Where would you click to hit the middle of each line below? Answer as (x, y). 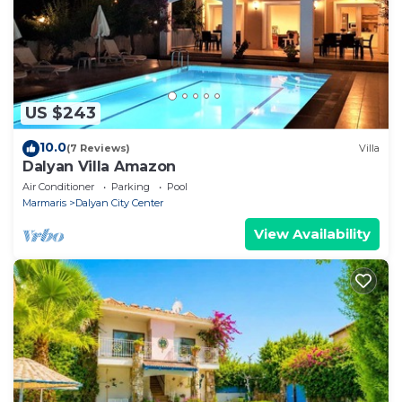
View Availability (312, 233)
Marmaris (44, 202)
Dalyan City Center (119, 202)
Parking (131, 186)
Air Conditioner (58, 186)
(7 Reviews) (98, 149)
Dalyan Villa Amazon (99, 166)
